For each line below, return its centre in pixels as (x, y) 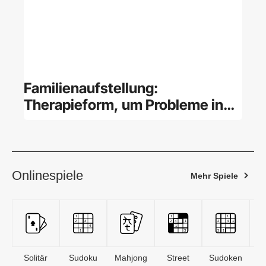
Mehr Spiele (214, 175)
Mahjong (131, 257)
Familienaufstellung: (91, 88)
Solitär (36, 257)
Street (178, 257)
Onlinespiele (47, 175)
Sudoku (83, 257)
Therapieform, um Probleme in (123, 104)
